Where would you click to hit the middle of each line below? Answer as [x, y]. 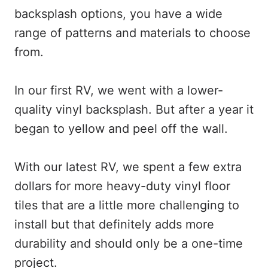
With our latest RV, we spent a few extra [128, 167]
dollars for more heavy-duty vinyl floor [122, 186]
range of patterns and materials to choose [133, 33]
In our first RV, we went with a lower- [119, 91]
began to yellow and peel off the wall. [121, 129]
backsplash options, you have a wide [118, 14]
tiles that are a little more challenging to [127, 205]
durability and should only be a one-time [129, 244]
